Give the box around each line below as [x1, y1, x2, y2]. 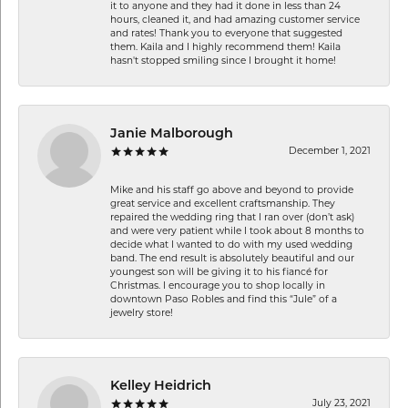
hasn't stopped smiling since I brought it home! [110, 54, 336, 66]
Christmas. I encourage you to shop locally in [110, 279, 325, 291]
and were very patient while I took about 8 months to [110, 224, 364, 237]
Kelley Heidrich [110, 379, 211, 393]
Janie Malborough [110, 127, 233, 141]
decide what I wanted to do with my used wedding [110, 238, 352, 250]
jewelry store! [110, 306, 173, 319]
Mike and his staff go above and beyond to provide [110, 183, 353, 196]
